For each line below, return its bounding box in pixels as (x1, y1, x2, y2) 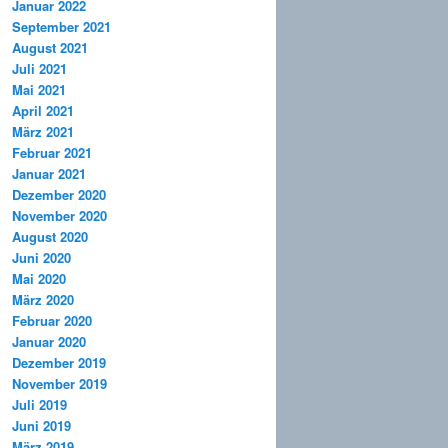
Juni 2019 (12, 416, 71, 436)
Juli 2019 (12, 395, 67, 415)
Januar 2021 (12, 164, 86, 184)
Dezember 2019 (12, 353, 106, 373)
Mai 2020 (12, 269, 66, 289)
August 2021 (12, 38, 88, 58)
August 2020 (12, 227, 88, 247)
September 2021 (12, 17, 111, 37)
